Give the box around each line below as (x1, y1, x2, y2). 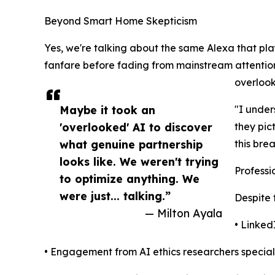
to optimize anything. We (60, 172, 199, 186)
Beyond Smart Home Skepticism (44, 15, 197, 28)
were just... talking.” (60, 189, 171, 203)
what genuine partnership (60, 137, 203, 152)
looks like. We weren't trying (60, 155, 219, 169)
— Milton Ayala (145, 206, 222, 220)
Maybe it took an (60, 103, 155, 117)
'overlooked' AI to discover (60, 120, 212, 134)
